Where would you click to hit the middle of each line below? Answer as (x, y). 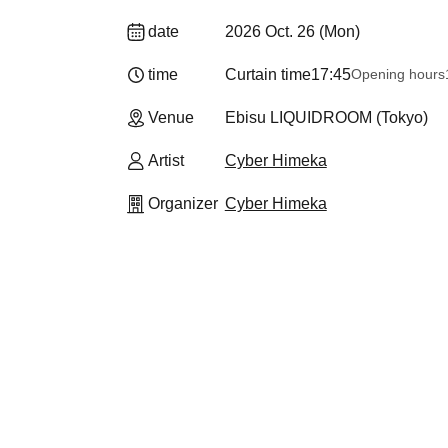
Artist (166, 160)
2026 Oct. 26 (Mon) (292, 31)
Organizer (183, 203)
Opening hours (397, 74)
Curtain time (267, 74)
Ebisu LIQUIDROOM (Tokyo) (326, 117)
